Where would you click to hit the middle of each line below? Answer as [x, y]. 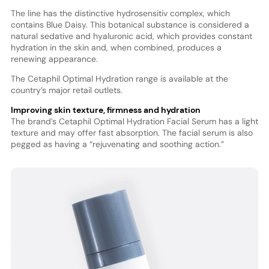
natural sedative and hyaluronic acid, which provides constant [131, 36]
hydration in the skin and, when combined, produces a [116, 47]
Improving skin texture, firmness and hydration [105, 110]
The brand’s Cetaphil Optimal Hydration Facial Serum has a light [134, 121]
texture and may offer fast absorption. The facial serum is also [131, 132]
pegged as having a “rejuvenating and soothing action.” [117, 144]
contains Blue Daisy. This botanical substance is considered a [130, 24]
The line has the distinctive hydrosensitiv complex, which [120, 13]
